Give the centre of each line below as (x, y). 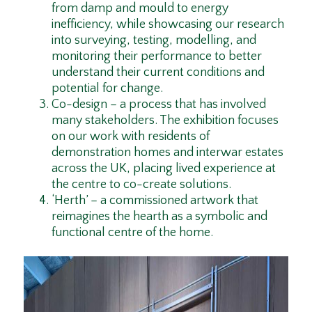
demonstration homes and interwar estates (167, 153)
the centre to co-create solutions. (141, 185)
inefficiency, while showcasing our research (167, 25)
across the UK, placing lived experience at (163, 169)
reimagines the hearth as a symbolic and (159, 217)
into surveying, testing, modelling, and (154, 41)
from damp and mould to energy (140, 9)
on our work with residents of (130, 137)
